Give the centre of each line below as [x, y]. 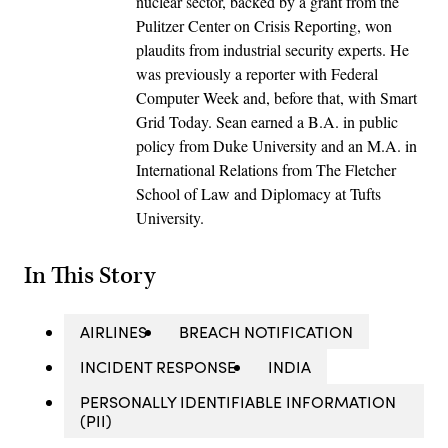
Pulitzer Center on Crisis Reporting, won [264, 25]
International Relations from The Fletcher [266, 169]
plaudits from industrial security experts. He [272, 49]
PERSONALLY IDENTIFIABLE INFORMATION [238, 401]
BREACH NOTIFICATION [266, 331]
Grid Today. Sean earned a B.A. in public [267, 121]
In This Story [89, 275]
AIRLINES [113, 331]
